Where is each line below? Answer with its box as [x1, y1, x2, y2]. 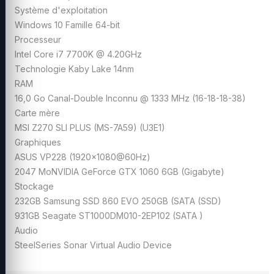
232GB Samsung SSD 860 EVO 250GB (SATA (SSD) [15, 195, 221, 206]
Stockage [15, 180, 54, 191]
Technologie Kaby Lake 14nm [15, 63, 134, 74]
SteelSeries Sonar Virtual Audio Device [15, 239, 172, 250]
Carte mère [15, 107, 60, 118]
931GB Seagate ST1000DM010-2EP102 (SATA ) [15, 210, 206, 221]
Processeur [15, 34, 61, 45]
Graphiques [15, 136, 61, 147]
